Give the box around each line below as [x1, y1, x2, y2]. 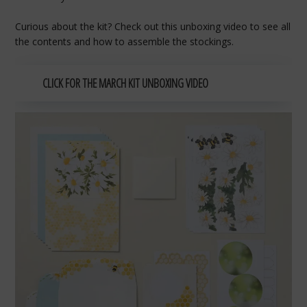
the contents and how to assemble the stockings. [15, 35, 234, 49]
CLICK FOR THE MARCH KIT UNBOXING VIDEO [42, 75, 209, 92]
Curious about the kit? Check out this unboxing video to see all [15, 20, 291, 34]
